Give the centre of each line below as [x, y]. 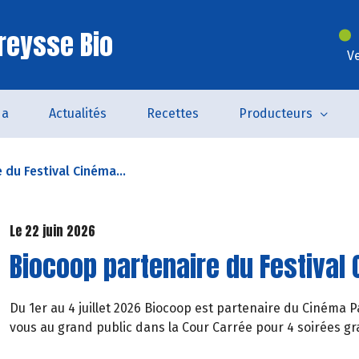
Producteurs [275, 113]
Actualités [77, 113]
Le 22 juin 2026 [52, 231]
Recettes [172, 113]
